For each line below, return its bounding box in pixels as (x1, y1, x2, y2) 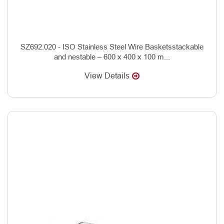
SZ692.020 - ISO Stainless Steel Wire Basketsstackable (20, 42, 203, 51)
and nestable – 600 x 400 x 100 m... (54, 52, 170, 61)
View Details (84, 71, 129, 80)
